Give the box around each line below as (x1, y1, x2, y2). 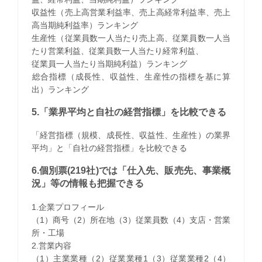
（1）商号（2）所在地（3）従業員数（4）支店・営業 (31, 215, 231, 225)
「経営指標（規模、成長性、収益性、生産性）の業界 (31, 130, 231, 140)
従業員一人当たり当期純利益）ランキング (31, 58, 187, 68)
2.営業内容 (31, 240, 71, 250)
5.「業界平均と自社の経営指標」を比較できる (31, 107, 226, 118)
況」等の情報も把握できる (31, 178, 144, 189)
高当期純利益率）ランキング (31, 20, 138, 30)
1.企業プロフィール (31, 202, 104, 212)
